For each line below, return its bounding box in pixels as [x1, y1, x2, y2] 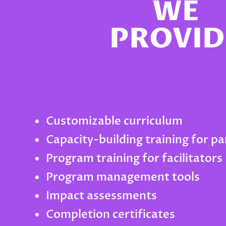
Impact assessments [46, 188, 157, 203]
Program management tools [46, 169, 200, 185]
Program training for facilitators [46, 151, 222, 166]
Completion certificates [46, 207, 175, 222]
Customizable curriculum [46, 114, 183, 129]
